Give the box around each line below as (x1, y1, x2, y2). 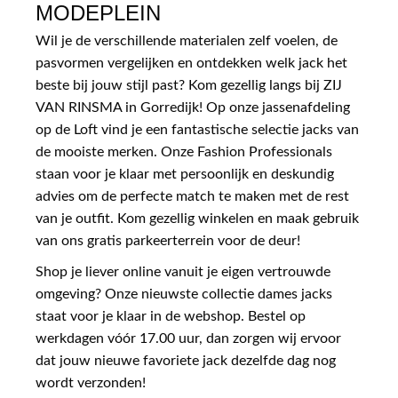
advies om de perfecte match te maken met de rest (36, 188, 349, 203)
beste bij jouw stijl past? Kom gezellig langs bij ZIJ (36, 77, 342, 92)
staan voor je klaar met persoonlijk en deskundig (36, 166, 334, 181)
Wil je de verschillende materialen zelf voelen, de (36, 33, 338, 48)
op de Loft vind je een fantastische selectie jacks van (36, 122, 359, 137)
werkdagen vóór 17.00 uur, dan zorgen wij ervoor (36, 330, 341, 346)
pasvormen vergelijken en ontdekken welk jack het (36, 55, 347, 70)
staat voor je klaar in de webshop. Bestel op (36, 308, 306, 323)
